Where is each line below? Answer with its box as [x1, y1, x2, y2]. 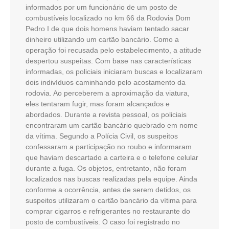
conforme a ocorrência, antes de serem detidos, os [26, 185, 191, 194]
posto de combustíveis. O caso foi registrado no [26, 217, 180, 226]
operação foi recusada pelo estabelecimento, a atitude [26, 45, 201, 54]
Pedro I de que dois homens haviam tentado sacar [26, 24, 189, 33]
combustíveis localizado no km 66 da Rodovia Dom [26, 13, 191, 22]
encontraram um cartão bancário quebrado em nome [26, 121, 198, 129]
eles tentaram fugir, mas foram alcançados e [26, 99, 170, 108]
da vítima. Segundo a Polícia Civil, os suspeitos [26, 131, 178, 140]
